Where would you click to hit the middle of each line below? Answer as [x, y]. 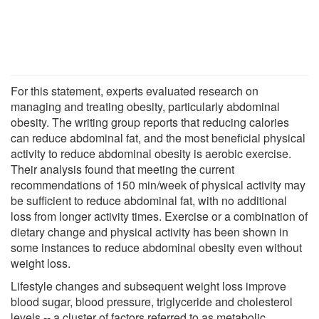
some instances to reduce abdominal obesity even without [156, 247]
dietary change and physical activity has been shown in [150, 231]
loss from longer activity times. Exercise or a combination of [159, 216]
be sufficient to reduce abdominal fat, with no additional [149, 200]
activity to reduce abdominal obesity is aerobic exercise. [151, 153]
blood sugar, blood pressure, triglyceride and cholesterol [152, 301]
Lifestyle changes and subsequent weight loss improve [148, 286]
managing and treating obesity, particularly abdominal [145, 106]
